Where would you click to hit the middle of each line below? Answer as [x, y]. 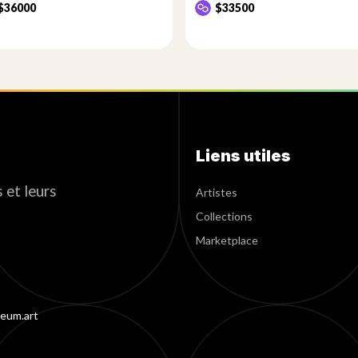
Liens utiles [244, 156]
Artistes [217, 192]
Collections [225, 216]
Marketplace [227, 240]
